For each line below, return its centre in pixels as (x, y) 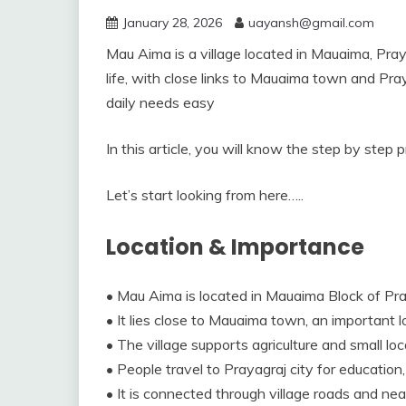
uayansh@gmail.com (311, 23)
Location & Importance (235, 247)
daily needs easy (160, 103)
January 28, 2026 (172, 23)
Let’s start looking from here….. (205, 195)
